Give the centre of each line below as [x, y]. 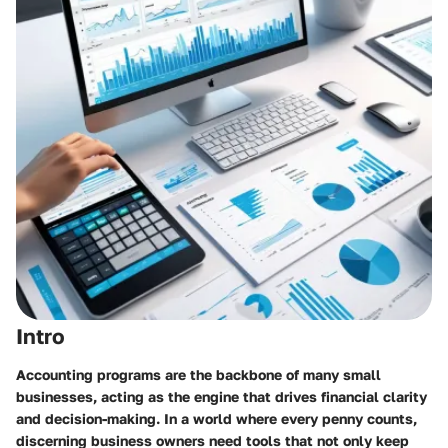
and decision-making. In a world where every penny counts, [216, 418]
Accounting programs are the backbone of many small [198, 374]
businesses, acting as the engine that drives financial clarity [221, 396]
